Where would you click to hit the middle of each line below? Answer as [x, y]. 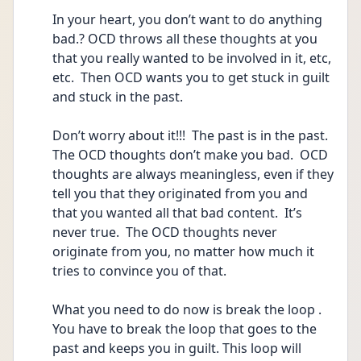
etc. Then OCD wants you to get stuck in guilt [191, 77]
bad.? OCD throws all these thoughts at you [185, 39]
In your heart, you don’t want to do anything [187, 19]
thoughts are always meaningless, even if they [193, 174]
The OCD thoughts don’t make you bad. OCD [190, 155]
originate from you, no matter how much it [183, 251]
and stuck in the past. [118, 97]
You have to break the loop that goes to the [185, 329]
